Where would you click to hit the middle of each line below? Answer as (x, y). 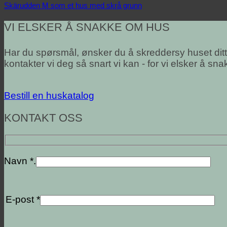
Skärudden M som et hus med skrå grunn (73, 6)
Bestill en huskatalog (49, 95)
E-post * (23, 199)
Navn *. (20, 161)
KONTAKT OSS (43, 118)
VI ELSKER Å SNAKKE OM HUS (87, 27)
